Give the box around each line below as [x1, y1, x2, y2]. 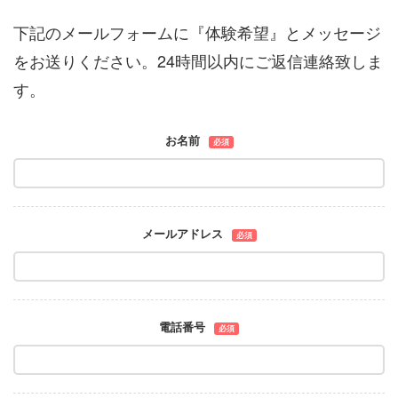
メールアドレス [141, 226, 223, 243]
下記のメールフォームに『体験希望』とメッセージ [13, 20, 381, 44]
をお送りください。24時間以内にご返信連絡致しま [13, 49, 383, 73]
